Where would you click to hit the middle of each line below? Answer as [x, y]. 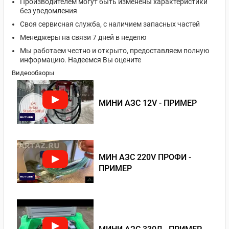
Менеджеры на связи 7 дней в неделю [83, 37]
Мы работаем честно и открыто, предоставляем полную [114, 51]
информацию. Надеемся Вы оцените [81, 60]
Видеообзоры [33, 73]
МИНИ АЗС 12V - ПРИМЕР [148, 103]
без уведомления [49, 11]
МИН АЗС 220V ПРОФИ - [145, 157]
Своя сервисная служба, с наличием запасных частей [110, 24]
